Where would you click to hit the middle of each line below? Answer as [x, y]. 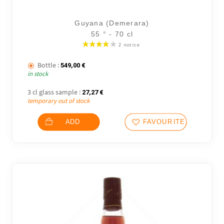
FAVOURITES [166, 122]
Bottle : [48, 65]
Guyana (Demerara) [112, 23]
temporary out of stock [59, 100]
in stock [38, 74]
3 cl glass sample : [54, 92]
